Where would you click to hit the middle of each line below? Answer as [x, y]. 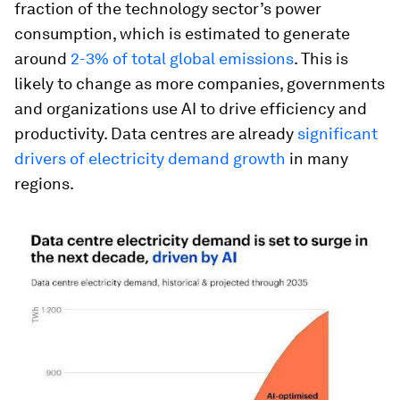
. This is [321, 58]
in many [317, 158]
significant [337, 133]
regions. [44, 183]
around [42, 58]
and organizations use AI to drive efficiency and [191, 108]
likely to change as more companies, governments [200, 83]
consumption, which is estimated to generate [182, 33]
